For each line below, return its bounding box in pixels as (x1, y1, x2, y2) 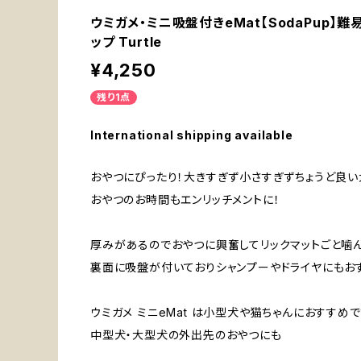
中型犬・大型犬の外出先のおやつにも (90, 328, 282, 342)
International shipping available (90, 128, 293, 143)
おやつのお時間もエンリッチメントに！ (90, 193, 280, 207)
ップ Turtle (90, 34, 163, 51)
